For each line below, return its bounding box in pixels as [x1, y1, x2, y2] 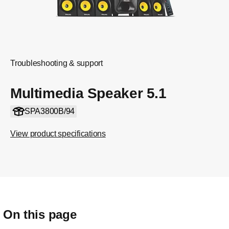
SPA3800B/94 [24, 107, 75, 116]
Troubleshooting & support [10, 59, 103, 67]
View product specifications [10, 129, 106, 138]
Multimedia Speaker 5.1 [10, 85, 167, 101]
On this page [3, 208, 77, 221]
